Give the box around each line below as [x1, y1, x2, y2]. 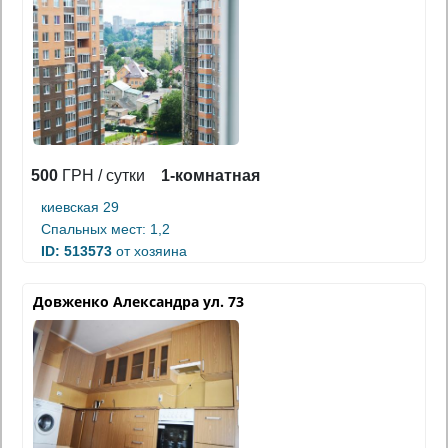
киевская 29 [41, 199, 119, 216]
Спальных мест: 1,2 [41, 221, 170, 238]
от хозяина [112, 243, 187, 260]
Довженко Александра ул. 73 [33, 292, 244, 312]
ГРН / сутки [58, 167, 145, 185]
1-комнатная [161, 167, 260, 185]
